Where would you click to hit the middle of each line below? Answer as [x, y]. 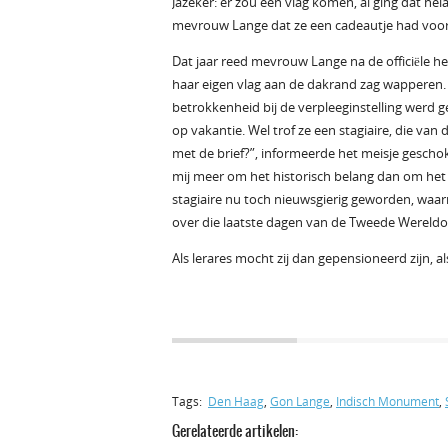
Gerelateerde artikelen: [235, 431]
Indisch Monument [387, 401]
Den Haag [236, 401]
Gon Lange [300, 401]
